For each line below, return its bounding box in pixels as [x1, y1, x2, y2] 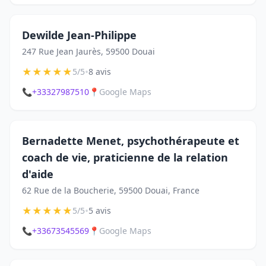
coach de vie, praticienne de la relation [22, 150, 228, 164]
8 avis [88, 66, 111, 77]
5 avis [88, 205, 111, 216]
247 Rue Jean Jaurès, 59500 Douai [22, 46, 155, 57]
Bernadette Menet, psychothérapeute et [22, 134, 239, 148]
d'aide [22, 167, 53, 181]
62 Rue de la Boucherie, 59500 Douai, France [22, 185, 199, 196]
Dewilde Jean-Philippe [22, 28, 137, 42]
